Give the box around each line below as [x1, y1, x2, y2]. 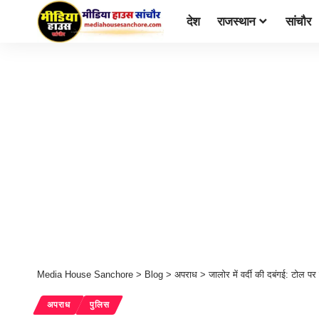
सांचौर [285, 14, 311, 28]
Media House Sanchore [37, 269, 133, 280]
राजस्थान [216, 14, 256, 28]
